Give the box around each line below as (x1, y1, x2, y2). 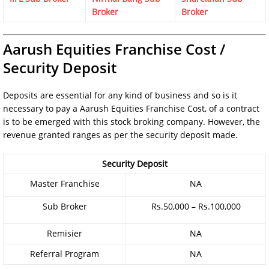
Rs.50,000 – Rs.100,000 (151, 200, 241, 212)
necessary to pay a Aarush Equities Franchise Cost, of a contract (3, 102, 259, 114)
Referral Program (30, 247, 99, 259)
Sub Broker (42, 200, 87, 212)
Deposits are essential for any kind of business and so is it (3, 89, 237, 101)
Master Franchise (29, 177, 100, 189)
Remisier (47, 227, 82, 239)
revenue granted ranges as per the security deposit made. (3, 128, 238, 141)
